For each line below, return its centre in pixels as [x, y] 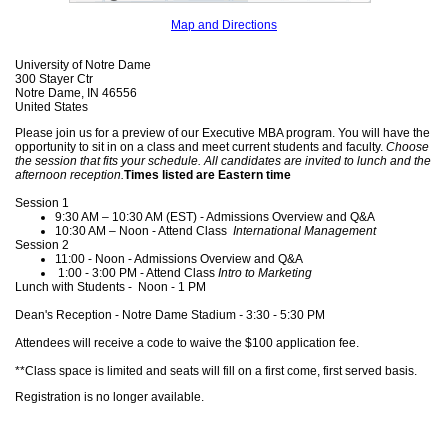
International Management [303, 231]
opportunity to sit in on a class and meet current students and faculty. [200, 147]
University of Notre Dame [83, 65]
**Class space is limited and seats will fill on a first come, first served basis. [216, 371]
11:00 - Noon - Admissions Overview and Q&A [179, 259]
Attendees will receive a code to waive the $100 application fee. [187, 343]
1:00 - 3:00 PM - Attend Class [136, 273]
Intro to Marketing [265, 273]
